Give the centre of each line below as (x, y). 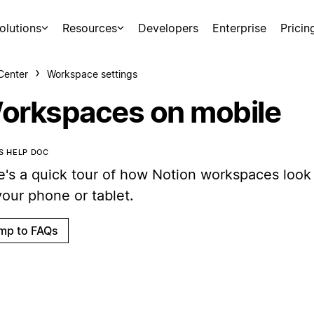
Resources (89, 28)
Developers (169, 28)
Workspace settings (92, 74)
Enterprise (240, 28)
